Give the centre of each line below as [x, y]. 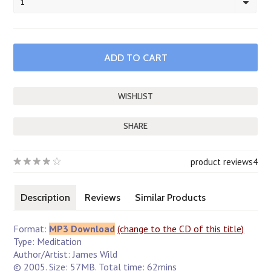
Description [46, 198]
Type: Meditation [48, 241]
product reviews [221, 162]
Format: [31, 229]
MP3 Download [82, 229]
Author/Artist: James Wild [66, 254]
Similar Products [171, 198]
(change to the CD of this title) [181, 229]
